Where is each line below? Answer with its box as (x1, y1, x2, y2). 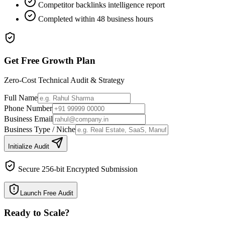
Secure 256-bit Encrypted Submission (16, 164, 138, 173)
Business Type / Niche (4, 125, 75, 134)
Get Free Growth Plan (4, 55, 95, 66)
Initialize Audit (8, 142, 51, 150)
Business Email (4, 114, 53, 123)
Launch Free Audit (20, 189, 73, 197)
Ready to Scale (4, 207, 65, 218)
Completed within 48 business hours (38, 15, 153, 24)
